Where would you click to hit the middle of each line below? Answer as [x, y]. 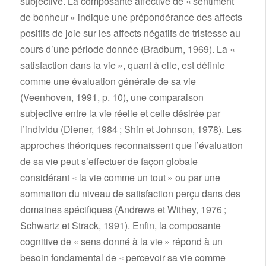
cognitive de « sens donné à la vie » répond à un [121, 242]
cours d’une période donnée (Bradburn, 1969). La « [128, 49]
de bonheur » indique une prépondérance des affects [131, 17]
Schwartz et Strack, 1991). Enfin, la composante [120, 226]
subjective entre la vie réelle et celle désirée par [120, 113]
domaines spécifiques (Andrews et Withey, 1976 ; [123, 210]
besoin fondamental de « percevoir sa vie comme [123, 258]
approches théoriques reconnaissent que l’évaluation [131, 145]
